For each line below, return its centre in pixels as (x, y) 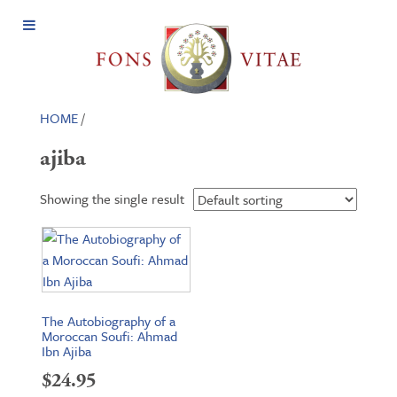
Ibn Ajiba (66, 351)
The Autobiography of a (109, 321)
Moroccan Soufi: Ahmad (109, 336)
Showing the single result (112, 198)
